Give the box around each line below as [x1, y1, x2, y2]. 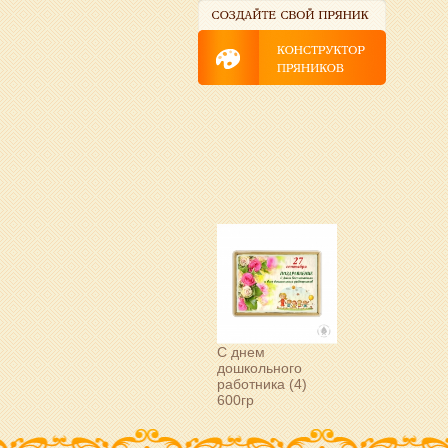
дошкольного [217, 359, 302, 376]
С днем [217, 343, 265, 360]
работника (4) [217, 375, 307, 392]
